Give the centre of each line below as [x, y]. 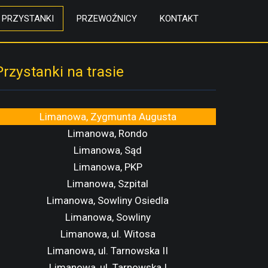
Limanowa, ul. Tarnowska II [108, 251]
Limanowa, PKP [108, 167]
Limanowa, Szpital [108, 184]
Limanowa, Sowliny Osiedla [108, 200]
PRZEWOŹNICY [107, 19]
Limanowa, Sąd [108, 150]
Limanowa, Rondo [108, 133]
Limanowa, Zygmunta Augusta [108, 117]
